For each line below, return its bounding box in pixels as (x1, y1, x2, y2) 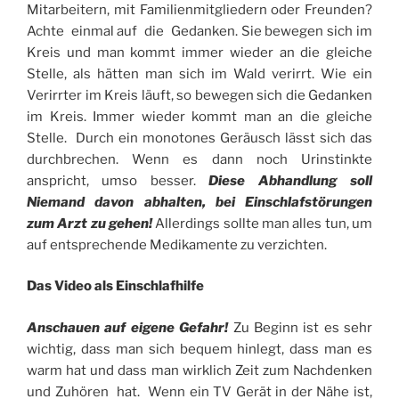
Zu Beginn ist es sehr (228, 319, 372, 336)
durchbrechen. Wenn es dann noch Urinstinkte (27, 151, 372, 167)
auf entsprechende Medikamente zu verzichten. (27, 236, 327, 253)
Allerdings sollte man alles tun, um (155, 215, 373, 232)
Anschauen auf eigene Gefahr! (27, 319, 229, 336)
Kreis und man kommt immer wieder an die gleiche (27, 44, 372, 61)
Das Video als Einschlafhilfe (27, 278, 204, 295)
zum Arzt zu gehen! (27, 215, 152, 232)
